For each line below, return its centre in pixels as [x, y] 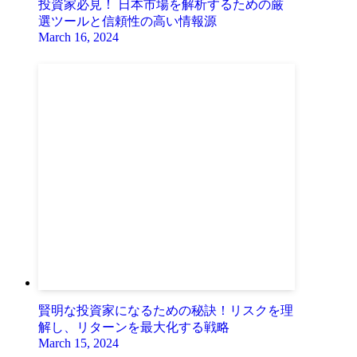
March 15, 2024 [78, 343]
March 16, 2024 [78, 37]
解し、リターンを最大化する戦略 [134, 328]
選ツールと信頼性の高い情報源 [127, 22]
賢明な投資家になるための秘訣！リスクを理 [166, 311]
